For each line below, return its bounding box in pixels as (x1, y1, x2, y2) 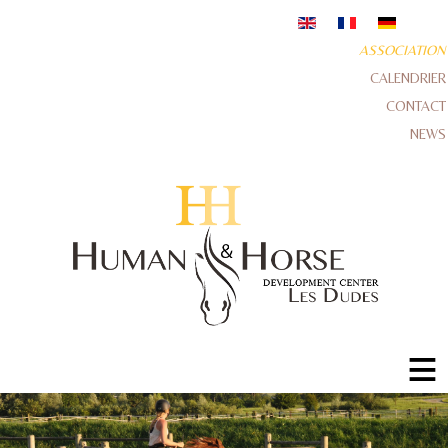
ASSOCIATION (359, 42, 446, 58)
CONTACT (386, 98, 446, 114)
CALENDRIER (370, 70, 446, 86)
